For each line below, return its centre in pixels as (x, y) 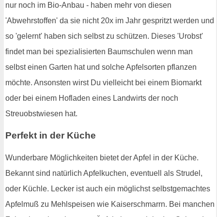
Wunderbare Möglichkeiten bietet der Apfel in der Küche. (102, 157)
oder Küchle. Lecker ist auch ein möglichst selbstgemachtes (108, 188)
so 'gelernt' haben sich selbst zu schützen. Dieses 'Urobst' (104, 36)
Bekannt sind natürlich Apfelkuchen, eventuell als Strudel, (104, 173)
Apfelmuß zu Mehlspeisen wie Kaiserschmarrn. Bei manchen (110, 204)
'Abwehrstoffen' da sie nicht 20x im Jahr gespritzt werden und (110, 20)
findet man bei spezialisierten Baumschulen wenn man (99, 51)
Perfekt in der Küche (51, 136)
